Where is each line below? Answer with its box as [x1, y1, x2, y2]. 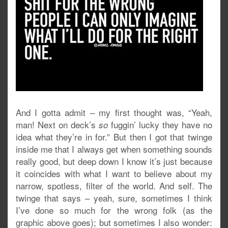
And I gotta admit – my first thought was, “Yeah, [16, 106, 212, 119]
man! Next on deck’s [16, 118, 99, 131]
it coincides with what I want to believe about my [16, 167, 212, 180]
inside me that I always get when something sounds [16, 142, 212, 155]
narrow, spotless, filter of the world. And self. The [16, 179, 212, 192]
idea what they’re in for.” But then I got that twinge [16, 130, 212, 143]
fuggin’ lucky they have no [108, 118, 212, 131]
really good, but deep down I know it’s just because [16, 155, 212, 167]
